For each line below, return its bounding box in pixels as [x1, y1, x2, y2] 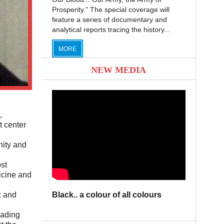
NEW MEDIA [91, 65, 146, 75]
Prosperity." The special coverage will [51, 5, 169, 14]
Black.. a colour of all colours [51, 190, 161, 199]
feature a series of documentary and [51, 15, 167, 24]
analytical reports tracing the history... [51, 25, 170, 34]
